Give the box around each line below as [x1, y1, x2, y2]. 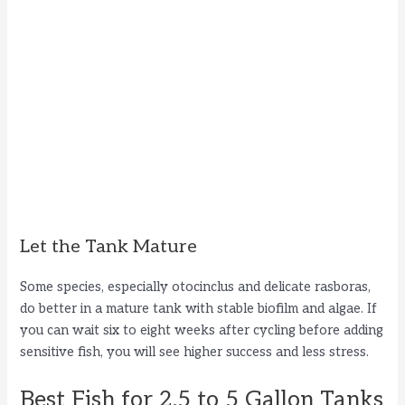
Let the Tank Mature [20, 236, 198, 259]
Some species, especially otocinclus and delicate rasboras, [20, 279, 372, 296]
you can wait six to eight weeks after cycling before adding [20, 323, 384, 339]
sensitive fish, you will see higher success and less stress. [20, 344, 370, 361]
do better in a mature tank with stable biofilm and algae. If [20, 301, 378, 317]
